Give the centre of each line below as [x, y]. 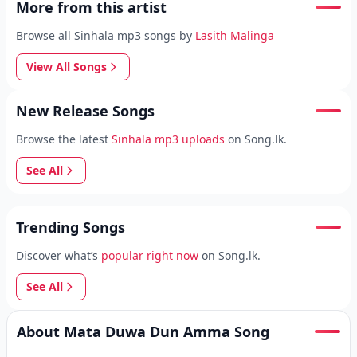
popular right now [150, 255]
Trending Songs [71, 227]
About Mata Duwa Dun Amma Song [143, 331]
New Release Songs [85, 111]
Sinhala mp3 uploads [168, 139]
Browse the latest [62, 139]
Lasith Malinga [235, 35]
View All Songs [67, 67]
